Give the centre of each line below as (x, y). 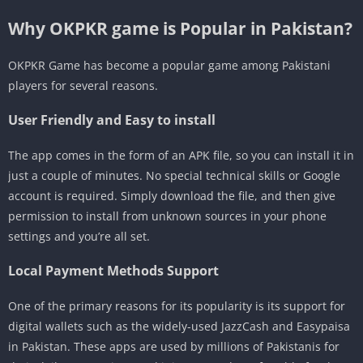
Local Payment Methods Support (113, 270)
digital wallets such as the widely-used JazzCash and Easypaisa (179, 326)
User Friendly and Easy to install (112, 120)
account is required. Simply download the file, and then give (172, 195)
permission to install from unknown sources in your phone (167, 216)
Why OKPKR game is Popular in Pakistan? (180, 28)
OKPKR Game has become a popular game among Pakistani (169, 65)
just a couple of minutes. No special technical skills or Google (174, 175)
